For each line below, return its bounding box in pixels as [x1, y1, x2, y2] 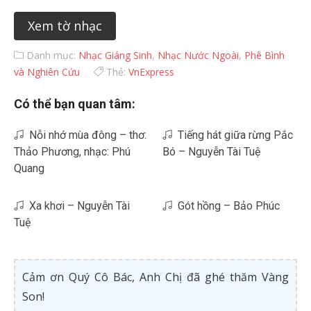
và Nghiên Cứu [14, 65, 80, 78]
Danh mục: [24, 49, 78, 62]
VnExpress [128, 65, 174, 78]
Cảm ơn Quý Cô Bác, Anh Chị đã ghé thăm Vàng [22, 269, 289, 285]
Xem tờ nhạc [28, 17, 102, 34]
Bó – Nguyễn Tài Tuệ [162, 145, 260, 158]
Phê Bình [244, 49, 285, 62]
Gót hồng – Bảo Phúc [172, 199, 280, 212]
